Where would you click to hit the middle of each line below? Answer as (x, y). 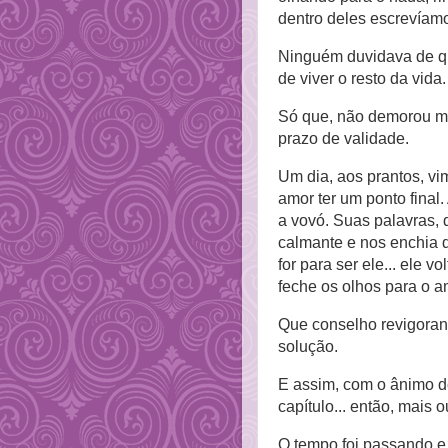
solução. (310, 346)
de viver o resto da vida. (362, 78)
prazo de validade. (343, 138)
